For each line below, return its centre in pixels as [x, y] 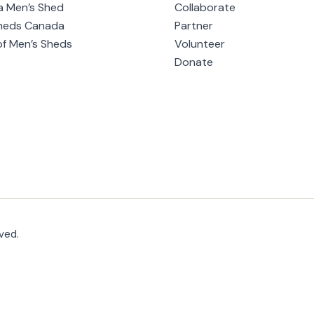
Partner [194, 26]
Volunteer [200, 44]
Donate [194, 62]
